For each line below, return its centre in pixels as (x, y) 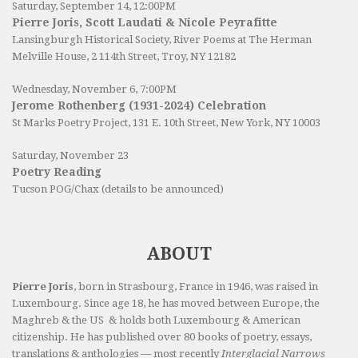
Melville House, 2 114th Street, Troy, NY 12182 (124, 57)
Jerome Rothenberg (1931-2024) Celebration (139, 106)
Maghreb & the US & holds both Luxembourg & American (156, 320)
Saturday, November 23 (70, 156)
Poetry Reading (57, 172)
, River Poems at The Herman (240, 40)
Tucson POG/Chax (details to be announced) (118, 189)
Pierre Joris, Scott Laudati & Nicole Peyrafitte (145, 23)
